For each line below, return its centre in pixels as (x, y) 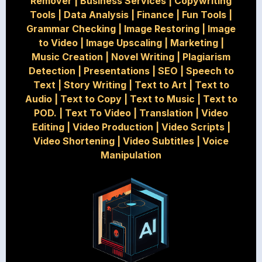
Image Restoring (162, 29)
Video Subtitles (158, 141)
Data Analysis (96, 15)
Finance (155, 15)
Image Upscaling (124, 43)
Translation (166, 113)
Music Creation (67, 57)
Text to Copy (91, 99)
